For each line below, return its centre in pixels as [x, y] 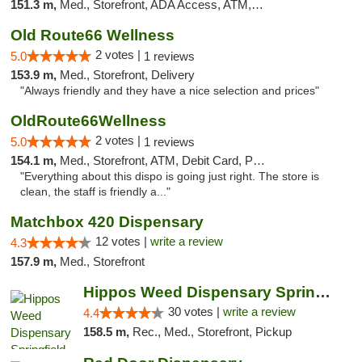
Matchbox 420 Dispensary [107, 222]
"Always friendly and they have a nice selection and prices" [170, 91]
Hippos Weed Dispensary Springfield [322, 292]
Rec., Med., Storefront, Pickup [212, 332]
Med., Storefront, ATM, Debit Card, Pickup [156, 160]
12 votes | [123, 241]
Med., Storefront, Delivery [127, 75]
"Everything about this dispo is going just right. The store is [170, 177]
